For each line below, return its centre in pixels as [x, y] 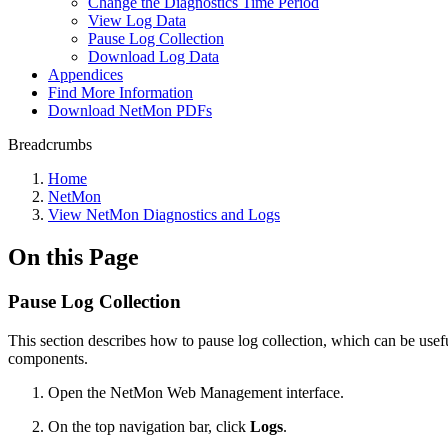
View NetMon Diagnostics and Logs [164, 214]
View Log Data [137, 20]
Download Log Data [153, 56]
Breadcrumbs [50, 144]
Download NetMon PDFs [130, 110]
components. [48, 358]
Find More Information [120, 92]
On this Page [73, 256]
